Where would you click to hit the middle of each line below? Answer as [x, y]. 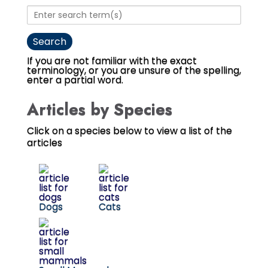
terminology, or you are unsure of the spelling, [134, 71]
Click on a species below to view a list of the [129, 131]
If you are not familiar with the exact [112, 61]
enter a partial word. [75, 80]
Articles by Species [99, 109]
